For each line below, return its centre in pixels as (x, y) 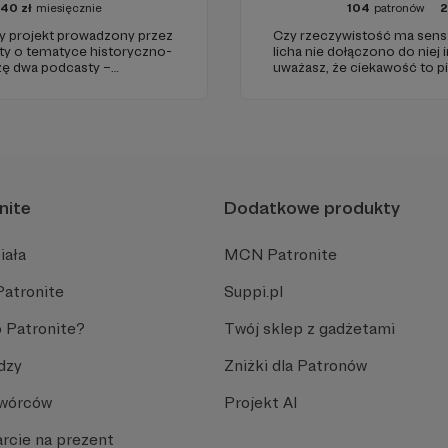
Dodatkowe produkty (312, 207)
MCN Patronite (280, 254)
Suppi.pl (253, 291)
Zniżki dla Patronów (295, 365)
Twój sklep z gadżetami (309, 328)
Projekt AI (260, 402)
